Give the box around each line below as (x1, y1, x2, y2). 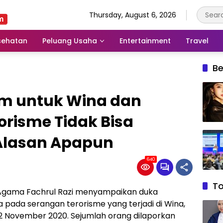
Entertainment (119, 35, 171, 46)
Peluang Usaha (42, 35, 97, 46)
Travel (186, 35, 209, 46)
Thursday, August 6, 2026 (89, 9, 176, 20)
